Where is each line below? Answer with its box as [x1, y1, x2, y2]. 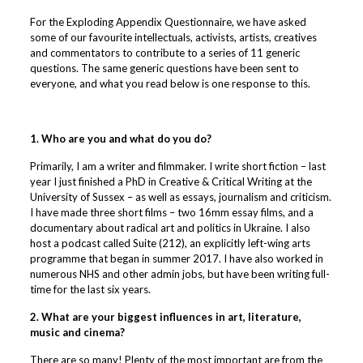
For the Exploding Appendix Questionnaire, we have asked [30, 15, 307, 28]
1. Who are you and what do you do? [30, 131, 212, 145]
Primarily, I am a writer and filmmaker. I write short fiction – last [30, 159, 327, 173]
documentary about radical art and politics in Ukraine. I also [30, 220, 311, 234]
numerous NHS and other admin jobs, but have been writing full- [30, 267, 331, 280]
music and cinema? [30, 325, 126, 339]
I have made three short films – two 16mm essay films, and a [30, 205, 314, 219]
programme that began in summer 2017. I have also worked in [30, 251, 324, 265]
